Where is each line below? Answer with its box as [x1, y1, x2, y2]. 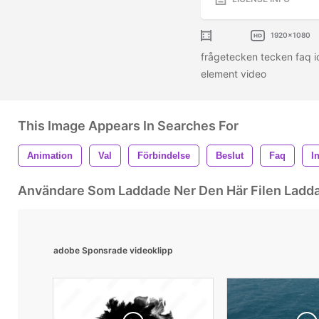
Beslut [216, 150, 244, 161]
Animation [27, 150, 73, 161]
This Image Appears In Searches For [18, 117, 239, 133]
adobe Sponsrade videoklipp [53, 244, 173, 256]
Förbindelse [137, 150, 190, 161]
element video [201, 67, 269, 80]
